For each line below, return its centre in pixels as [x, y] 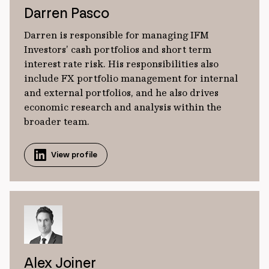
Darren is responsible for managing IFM [116, 35]
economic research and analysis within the [123, 107]
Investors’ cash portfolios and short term [118, 50]
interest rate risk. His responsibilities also [121, 64]
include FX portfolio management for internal [131, 78]
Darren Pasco [67, 13]
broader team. [57, 122]
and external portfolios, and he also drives [121, 93]
